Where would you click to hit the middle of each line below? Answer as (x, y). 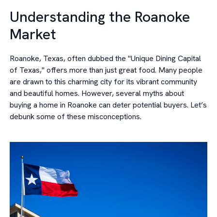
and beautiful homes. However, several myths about (97, 93)
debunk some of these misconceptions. (76, 116)
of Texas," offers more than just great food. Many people (106, 70)
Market (33, 34)
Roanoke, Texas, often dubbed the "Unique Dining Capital (105, 58)
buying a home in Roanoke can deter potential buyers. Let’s (108, 105)
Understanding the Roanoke (100, 17)
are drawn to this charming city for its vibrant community (103, 82)
